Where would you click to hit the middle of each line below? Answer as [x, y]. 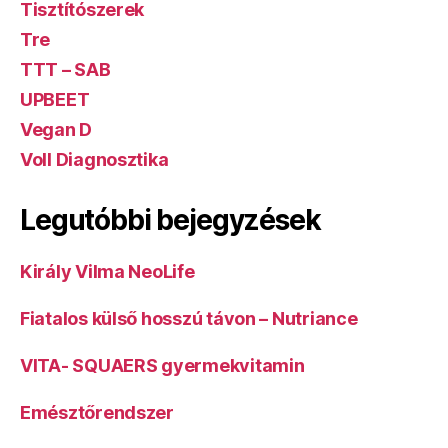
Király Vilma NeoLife [107, 271]
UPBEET [55, 99]
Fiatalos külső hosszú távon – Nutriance [189, 318]
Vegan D [56, 129]
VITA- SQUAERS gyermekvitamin [162, 365]
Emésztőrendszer [97, 412]
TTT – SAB [65, 69]
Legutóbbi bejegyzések [170, 220]
